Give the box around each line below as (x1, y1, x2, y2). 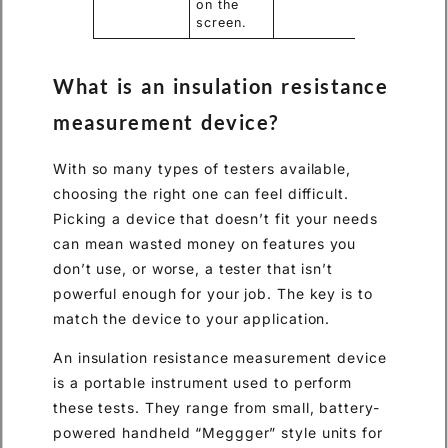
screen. (196, 14, 247, 30)
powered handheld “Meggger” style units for (53, 424, 383, 442)
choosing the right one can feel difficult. (53, 184, 349, 202)
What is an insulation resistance (53, 73, 388, 98)
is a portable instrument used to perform (53, 374, 352, 392)
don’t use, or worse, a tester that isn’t (53, 259, 333, 277)
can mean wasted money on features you (53, 234, 357, 252)
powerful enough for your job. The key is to (53, 284, 373, 302)
